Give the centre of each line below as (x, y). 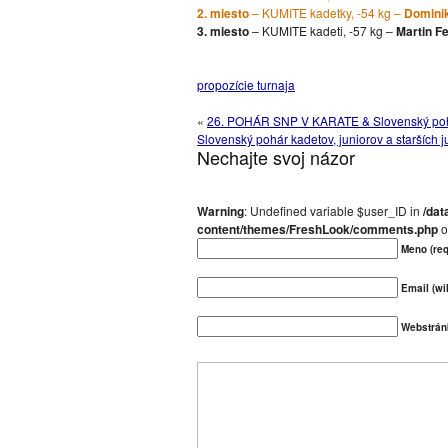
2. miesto (223, 13)
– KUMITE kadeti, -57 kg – (322, 30)
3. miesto (223, 31)
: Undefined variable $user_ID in (333, 210)
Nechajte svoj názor (276, 157)
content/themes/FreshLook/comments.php (317, 229)
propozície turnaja (246, 84)
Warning (220, 211)
